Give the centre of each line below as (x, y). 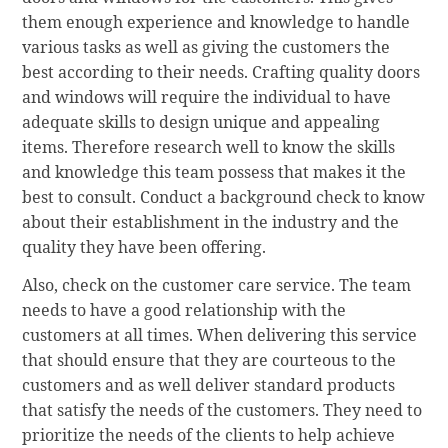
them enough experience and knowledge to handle (216, 22)
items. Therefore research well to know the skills (209, 147)
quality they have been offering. (144, 247)
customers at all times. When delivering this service (220, 335)
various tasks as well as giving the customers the (206, 47)
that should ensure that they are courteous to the (209, 360)
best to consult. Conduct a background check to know (224, 197)
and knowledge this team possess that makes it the (214, 172)
